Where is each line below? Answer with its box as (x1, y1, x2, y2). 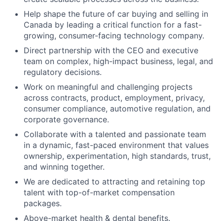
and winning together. (24, 162, 105, 172)
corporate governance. (24, 114, 109, 125)
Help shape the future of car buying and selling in (24, 9, 208, 19)
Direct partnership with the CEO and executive (24, 45, 198, 56)
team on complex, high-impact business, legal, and (24, 56, 213, 67)
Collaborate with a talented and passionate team (24, 129, 206, 140)
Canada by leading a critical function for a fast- (24, 20, 202, 30)
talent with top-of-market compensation (24, 187, 175, 198)
